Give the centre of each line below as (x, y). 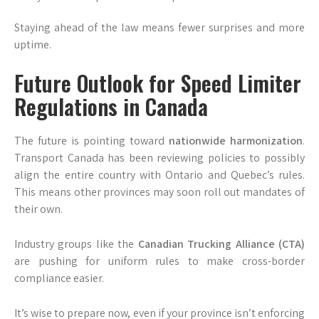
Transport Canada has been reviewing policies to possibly (159, 158)
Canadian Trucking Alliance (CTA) (221, 244)
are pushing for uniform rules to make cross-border (159, 261)
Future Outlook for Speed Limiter (158, 83)
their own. (38, 209)
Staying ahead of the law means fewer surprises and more (159, 27)
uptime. (33, 45)
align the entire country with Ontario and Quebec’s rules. (159, 175)
